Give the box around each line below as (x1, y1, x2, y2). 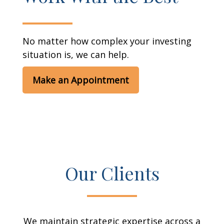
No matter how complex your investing (22, 35, 191, 47)
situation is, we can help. (22, 48, 129, 60)
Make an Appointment (32, 74, 129, 86)
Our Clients (64, 161, 159, 185)
